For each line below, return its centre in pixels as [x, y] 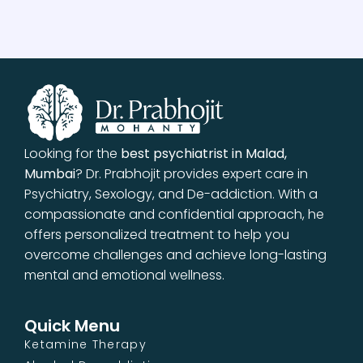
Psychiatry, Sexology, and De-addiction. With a [171, 194]
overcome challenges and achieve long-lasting [175, 254]
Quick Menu [72, 325]
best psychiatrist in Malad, [204, 153]
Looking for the [73, 153]
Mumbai [50, 173]
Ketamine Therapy [85, 344]
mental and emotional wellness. [124, 275]
